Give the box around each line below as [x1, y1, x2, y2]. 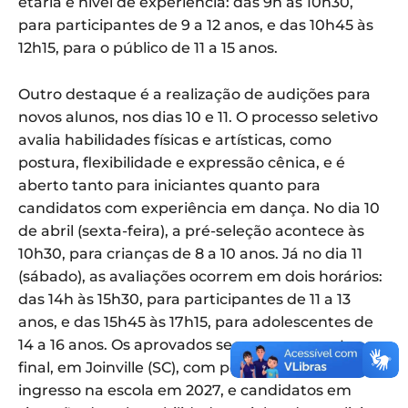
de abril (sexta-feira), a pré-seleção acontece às [18, 222, 364, 240]
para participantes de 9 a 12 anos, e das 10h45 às [18, 16, 373, 35]
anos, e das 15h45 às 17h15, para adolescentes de [18, 313, 373, 331]
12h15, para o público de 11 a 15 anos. [18, 39, 278, 57]
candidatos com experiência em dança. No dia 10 [18, 199, 380, 218]
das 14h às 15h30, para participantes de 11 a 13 [18, 291, 351, 309]
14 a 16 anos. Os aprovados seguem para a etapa [18, 336, 374, 354]
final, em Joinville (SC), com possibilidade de [18, 359, 339, 377]
